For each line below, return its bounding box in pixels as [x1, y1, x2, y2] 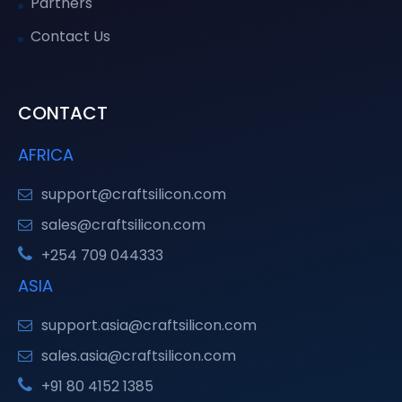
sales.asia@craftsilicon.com [41, 345, 236, 366]
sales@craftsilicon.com [41, 214, 205, 235]
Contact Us [31, 25, 110, 47]
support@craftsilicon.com [41, 183, 226, 205]
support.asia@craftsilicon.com [41, 314, 257, 336]
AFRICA [18, 143, 74, 166]
